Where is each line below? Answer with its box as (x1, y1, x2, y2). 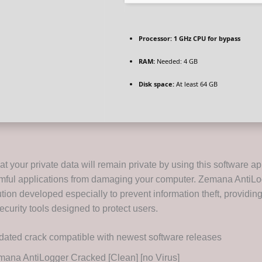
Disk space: (139, 80, 174, 89)
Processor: (139, 34, 172, 43)
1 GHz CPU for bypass (172, 34, 240, 43)
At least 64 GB (174, 80, 218, 89)
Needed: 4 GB (155, 57, 198, 66)
